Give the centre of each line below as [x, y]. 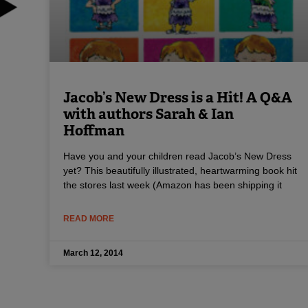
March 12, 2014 [93, 253]
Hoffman [94, 130]
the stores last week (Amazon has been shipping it [173, 185]
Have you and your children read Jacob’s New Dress [177, 156]
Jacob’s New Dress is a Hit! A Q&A [178, 97]
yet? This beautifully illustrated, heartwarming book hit [180, 170]
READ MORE [89, 218]
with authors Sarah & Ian [148, 113]
